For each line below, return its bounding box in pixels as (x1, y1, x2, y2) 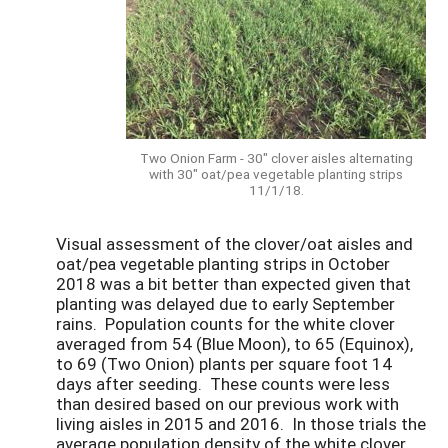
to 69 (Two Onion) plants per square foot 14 (56, 352, 392, 376)
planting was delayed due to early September (56, 292, 395, 316)
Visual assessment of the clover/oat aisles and (56, 232, 413, 256)
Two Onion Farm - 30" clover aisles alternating (139, 148, 413, 167)
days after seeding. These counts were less (56, 372, 390, 396)
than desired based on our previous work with (56, 392, 399, 416)
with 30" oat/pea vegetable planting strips (149, 164, 403, 183)
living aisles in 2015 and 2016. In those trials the (56, 412, 426, 436)
